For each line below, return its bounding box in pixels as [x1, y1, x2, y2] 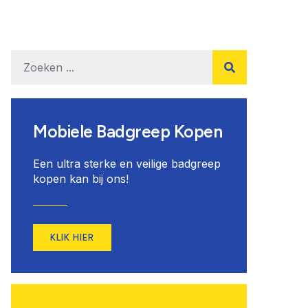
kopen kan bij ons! [33, 172, 129, 186]
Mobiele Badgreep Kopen [33, 121, 222, 142]
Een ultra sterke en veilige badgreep [33, 157, 221, 170]
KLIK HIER [50, 232, 94, 243]
